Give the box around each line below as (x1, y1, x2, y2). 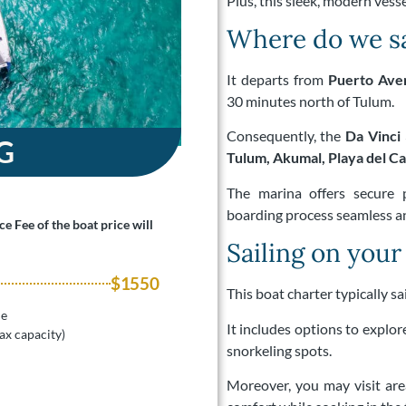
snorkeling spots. (226, 341, 332, 359)
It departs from (226, 70, 328, 88)
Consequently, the (226, 127, 346, 145)
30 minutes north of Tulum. (226, 92, 394, 110)
